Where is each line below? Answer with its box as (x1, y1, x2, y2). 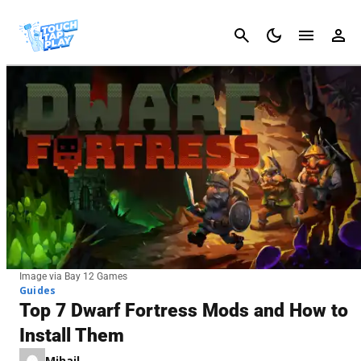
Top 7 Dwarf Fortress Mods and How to (19, 299, 348, 322)
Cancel (315, 27, 355, 43)
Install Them (19, 324, 124, 346)
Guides (19, 283, 56, 297)
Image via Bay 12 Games (19, 270, 127, 282)
